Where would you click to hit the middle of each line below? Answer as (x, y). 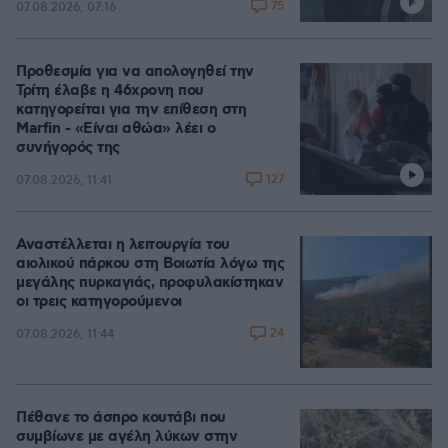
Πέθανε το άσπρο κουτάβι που (121, 418)
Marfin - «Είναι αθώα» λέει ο (115, 129)
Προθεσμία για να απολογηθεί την (135, 72)
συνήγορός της (68, 148)
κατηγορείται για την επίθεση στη (131, 110)
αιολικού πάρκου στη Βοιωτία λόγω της (150, 264)
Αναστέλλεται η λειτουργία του (123, 245)
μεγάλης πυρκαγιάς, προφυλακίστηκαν (149, 283)
